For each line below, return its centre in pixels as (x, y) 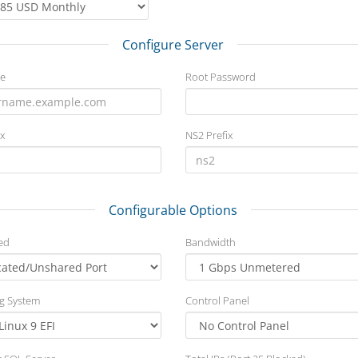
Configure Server (173, 45)
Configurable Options (173, 210)
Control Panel (217, 300)
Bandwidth (210, 242)
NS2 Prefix (209, 135)
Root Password (220, 77)
